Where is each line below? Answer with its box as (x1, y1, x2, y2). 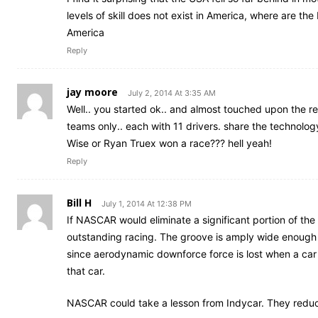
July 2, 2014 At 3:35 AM (128, 87, 216, 98)
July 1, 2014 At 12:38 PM (102, 198, 192, 209)
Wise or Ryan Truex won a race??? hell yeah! (67, 136, 272, 149)
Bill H (67, 195, 92, 209)
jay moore (67, 84, 118, 99)
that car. (67, 264, 105, 277)
